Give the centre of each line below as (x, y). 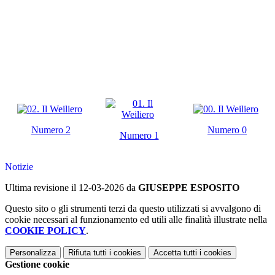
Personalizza (33, 252)
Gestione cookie (37, 264)
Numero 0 (227, 130)
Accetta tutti (175, 252)
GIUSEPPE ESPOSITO (189, 187)
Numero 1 (139, 135)
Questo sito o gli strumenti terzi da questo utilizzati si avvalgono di (133, 208)
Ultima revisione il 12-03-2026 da (72, 187)
